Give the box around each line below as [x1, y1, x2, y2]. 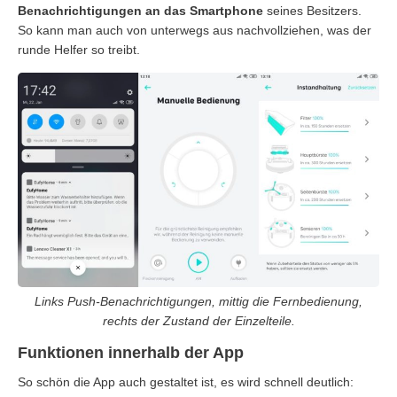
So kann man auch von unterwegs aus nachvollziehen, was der [18, 22, 371, 37]
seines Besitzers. [263, 3, 362, 18]
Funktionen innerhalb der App [18, 343, 244, 362]
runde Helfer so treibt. [18, 42, 140, 57]
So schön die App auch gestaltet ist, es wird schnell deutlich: [18, 374, 354, 389]
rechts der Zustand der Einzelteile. [102, 313, 295, 328]
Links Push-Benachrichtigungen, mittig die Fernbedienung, [35, 293, 362, 308]
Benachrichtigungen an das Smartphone [18, 3, 263, 18]
